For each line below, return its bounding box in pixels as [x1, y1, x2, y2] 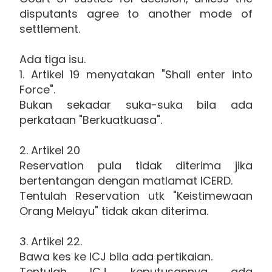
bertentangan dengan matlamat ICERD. [19, 172, 233, 188]
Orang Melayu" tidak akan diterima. [19, 203, 208, 219]
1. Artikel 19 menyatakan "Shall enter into [19, 66, 253, 82]
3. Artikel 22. [19, 233, 82, 249]
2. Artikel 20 [19, 142, 83, 158]
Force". [19, 81, 55, 97]
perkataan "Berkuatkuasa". [19, 112, 162, 127]
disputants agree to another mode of [19, 5, 253, 21]
